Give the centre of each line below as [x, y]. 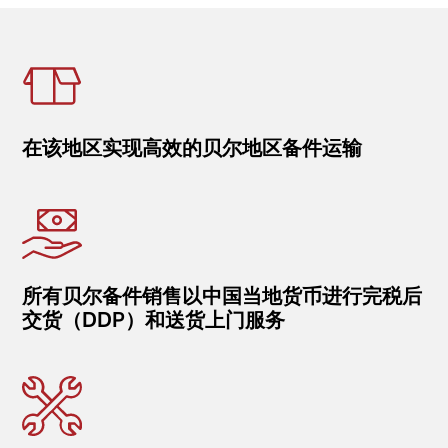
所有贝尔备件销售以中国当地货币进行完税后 [222, 296]
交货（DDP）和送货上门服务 [154, 320]
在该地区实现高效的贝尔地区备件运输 [192, 148]
